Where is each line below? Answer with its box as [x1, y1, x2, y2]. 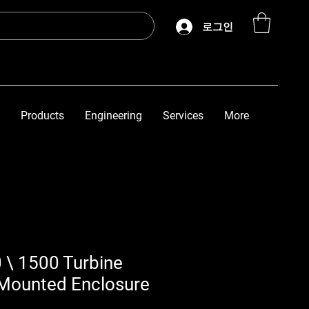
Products [21, 108, 64, 122]
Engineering [85, 108, 142, 122]
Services [163, 108, 203, 122]
